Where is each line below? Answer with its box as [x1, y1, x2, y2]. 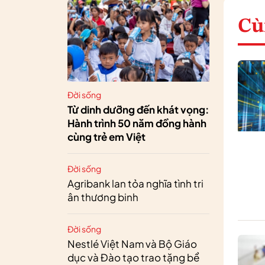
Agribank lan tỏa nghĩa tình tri [67, 176, 203, 190]
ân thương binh [67, 190, 138, 203]
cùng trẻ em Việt [67, 130, 146, 143]
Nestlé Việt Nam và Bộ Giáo [67, 237, 197, 250]
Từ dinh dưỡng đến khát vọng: [67, 102, 209, 116]
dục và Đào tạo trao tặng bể [67, 250, 199, 264]
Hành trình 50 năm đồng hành [67, 116, 206, 130]
